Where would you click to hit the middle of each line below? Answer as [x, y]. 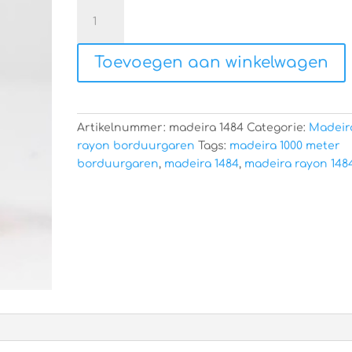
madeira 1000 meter [285, 146]
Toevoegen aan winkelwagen [212, 62]
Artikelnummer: [123, 128]
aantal [95, 62]
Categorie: [278, 128]
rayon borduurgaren [136, 146]
